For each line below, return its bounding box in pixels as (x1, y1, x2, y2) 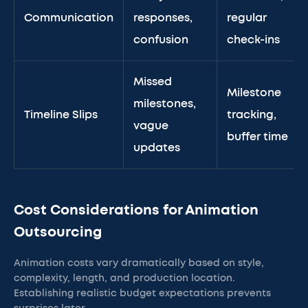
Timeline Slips (24, 109, 98, 120)
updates (133, 142, 180, 153)
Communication (24, 12, 113, 23)
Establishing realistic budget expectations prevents (14, 289, 271, 298)
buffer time (227, 131, 288, 142)
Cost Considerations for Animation (14, 203, 258, 217)
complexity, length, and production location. (14, 274, 235, 283)
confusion (133, 34, 188, 45)
